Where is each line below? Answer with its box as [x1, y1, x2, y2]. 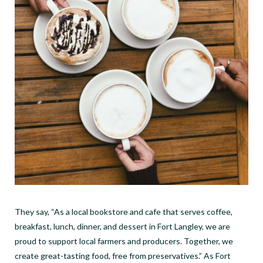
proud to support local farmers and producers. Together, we [15, 235, 233, 246]
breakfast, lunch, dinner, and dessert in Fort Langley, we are [15, 221, 230, 231]
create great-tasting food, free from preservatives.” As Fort [15, 250, 231, 261]
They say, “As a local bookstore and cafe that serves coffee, [15, 206, 232, 217]
